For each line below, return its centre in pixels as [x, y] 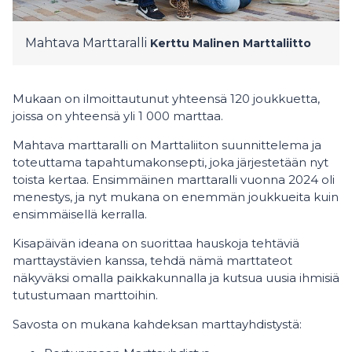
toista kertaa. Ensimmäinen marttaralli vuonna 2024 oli [174, 180]
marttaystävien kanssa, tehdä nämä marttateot [152, 260]
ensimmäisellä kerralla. [80, 214]
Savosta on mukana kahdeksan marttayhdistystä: [160, 324]
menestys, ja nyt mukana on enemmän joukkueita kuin [176, 197]
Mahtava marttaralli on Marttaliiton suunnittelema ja [167, 145]
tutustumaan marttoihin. [85, 295]
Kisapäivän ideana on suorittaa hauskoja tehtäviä [156, 243]
